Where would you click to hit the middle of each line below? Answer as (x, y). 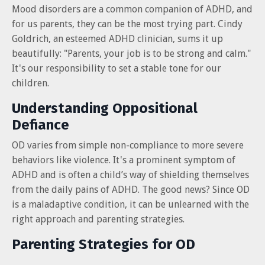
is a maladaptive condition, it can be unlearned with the (130, 204)
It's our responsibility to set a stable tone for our (117, 68)
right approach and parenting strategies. (98, 219)
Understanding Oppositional (105, 108)
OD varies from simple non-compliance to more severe (128, 145)
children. (30, 83)
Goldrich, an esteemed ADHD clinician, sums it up (117, 38)
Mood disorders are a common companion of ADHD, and (132, 9)
